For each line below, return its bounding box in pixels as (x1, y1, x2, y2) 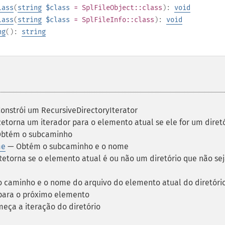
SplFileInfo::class (82, 16, 154, 24)
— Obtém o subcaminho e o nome (6, 142, 129, 151)
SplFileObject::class (82, 4, 162, 12)
